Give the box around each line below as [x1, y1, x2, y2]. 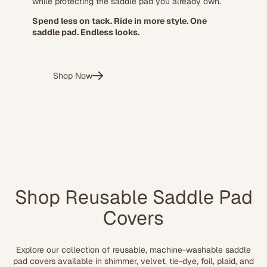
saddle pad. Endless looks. [32, 26, 139, 38]
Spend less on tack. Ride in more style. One [32, 15, 207, 26]
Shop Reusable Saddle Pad [14, 185, 253, 210]
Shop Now [52, 70, 92, 81]
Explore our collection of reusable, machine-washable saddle [16, 244, 251, 255]
